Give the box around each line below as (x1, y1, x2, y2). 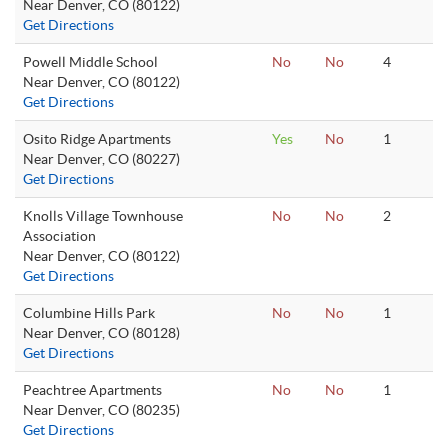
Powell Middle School (23, 54, 158, 70)
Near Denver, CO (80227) (23, 151, 180, 167)
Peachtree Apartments (23, 382, 162, 398)
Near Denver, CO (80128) (23, 325, 180, 341)
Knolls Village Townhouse (23, 208, 183, 224)
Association (23, 228, 96, 244)
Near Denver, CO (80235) (23, 402, 180, 418)
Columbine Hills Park (23, 305, 155, 321)
